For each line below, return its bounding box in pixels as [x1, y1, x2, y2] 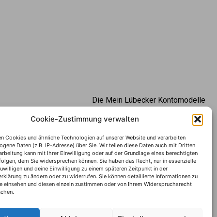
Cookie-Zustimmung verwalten [30, 114, 139, 124]
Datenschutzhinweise [132, 128, 205, 138]
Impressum [167, 111, 205, 121]
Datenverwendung [144, 144, 205, 154]
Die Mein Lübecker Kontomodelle [92, 95, 205, 105]
